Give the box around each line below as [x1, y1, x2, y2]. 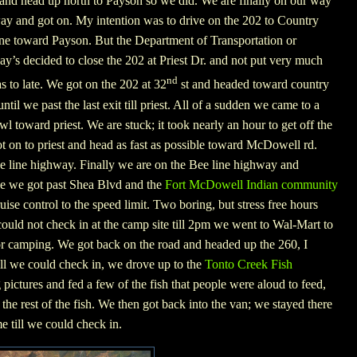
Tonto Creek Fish [205, 257, 292, 271]
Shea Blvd [69, 177, 122, 191]
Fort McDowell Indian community [165, 177, 338, 191]
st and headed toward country [178, 77, 329, 92]
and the [122, 177, 165, 191]
